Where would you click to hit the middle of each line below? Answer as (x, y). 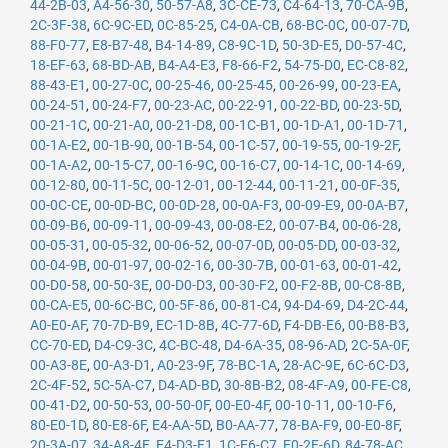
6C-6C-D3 (376, 365)
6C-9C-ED (122, 25)
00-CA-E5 (59, 305)
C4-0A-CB (250, 25)
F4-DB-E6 (313, 325)
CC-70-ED (59, 345)
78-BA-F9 (310, 425)
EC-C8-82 (376, 65)
